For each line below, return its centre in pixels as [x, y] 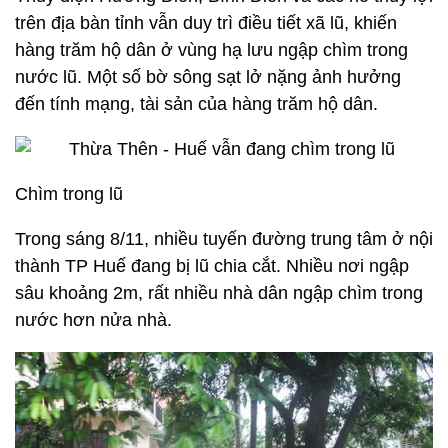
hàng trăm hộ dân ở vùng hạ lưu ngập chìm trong [211, 50]
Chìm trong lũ [69, 194]
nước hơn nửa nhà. [93, 320]
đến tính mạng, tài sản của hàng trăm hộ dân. [196, 104]
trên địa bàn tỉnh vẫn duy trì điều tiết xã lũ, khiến [206, 23]
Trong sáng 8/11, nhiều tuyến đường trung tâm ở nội [224, 239]
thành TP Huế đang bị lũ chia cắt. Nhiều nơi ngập [212, 266]
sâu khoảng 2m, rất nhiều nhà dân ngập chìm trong [219, 293]
